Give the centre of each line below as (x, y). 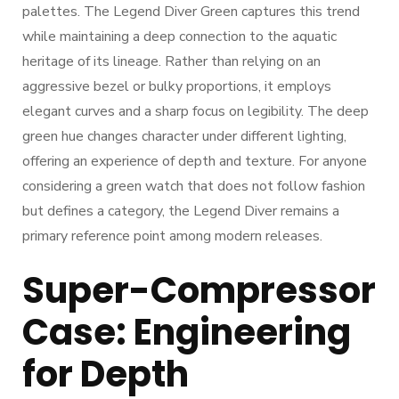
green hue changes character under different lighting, (184, 136)
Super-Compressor (199, 290)
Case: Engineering (187, 332)
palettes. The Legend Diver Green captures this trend (191, 12)
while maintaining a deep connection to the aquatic (179, 37)
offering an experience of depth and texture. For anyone (195, 161)
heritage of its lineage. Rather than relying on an (171, 61)
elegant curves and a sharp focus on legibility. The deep (195, 111)
